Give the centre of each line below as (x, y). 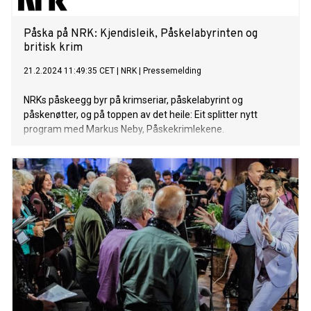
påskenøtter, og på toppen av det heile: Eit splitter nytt (141, 115)
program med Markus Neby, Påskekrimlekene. (124, 129)
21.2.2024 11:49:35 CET (69, 71)
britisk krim (53, 48)
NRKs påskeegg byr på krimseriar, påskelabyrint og (133, 100)
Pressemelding (172, 71)
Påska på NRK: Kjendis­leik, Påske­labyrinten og (141, 34)
